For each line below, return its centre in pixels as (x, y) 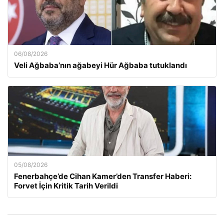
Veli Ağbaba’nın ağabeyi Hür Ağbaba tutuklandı (100, 65)
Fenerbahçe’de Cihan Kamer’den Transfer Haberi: (103, 176)
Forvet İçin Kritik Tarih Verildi (66, 186)
